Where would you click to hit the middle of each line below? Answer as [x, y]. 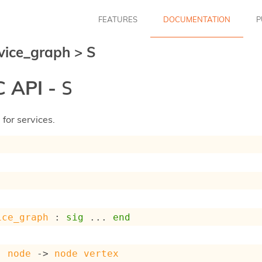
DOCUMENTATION [197, 19]
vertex [101, 254]
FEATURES [118, 19]
